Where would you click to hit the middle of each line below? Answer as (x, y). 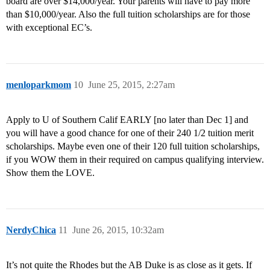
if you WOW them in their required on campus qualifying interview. (135, 160)
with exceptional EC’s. (49, 28)
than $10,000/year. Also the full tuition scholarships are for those (128, 14)
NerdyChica (31, 230)
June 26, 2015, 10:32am (118, 230)
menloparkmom (39, 85)
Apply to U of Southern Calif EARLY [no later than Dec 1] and (127, 120)
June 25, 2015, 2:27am (131, 85)
